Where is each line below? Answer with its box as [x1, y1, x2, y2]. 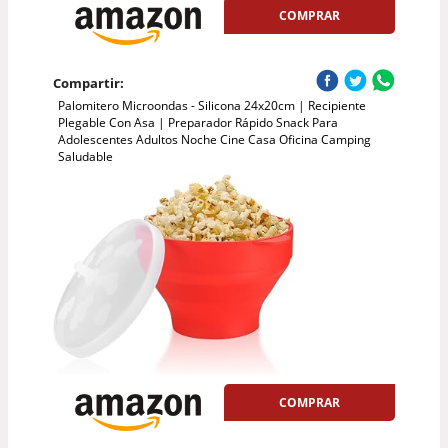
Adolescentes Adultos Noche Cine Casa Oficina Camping [57, 130, 371, 148]
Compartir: [52, 73, 124, 92]
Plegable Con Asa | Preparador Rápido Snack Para [57, 113, 338, 131]
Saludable [57, 147, 113, 165]
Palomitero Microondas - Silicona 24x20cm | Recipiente [57, 96, 366, 114]
